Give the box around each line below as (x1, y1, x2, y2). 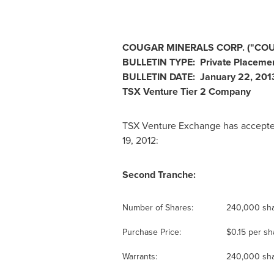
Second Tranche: (122, 168, 196, 182)
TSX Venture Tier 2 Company (122, 84, 251, 98)
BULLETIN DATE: (122, 70, 200, 84)
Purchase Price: (122, 226, 183, 239)
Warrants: (122, 250, 160, 263)
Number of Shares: (122, 201, 196, 214)
